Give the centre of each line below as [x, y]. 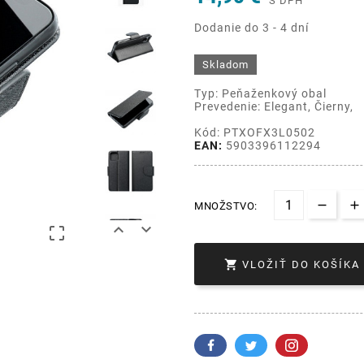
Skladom [225, 64]
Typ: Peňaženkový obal [260, 93]
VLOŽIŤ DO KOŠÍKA [301, 265]
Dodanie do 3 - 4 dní [251, 27]
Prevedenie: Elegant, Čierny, [274, 106]
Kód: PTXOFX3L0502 [255, 132]
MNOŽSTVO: [226, 206]
